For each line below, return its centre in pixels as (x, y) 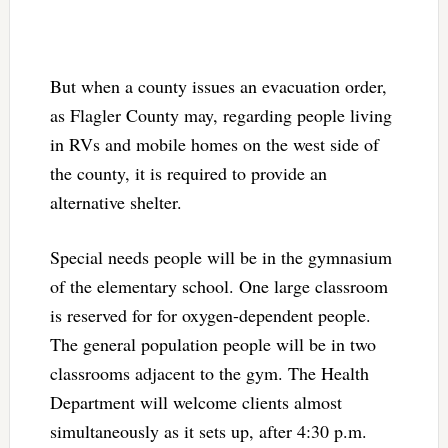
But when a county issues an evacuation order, (218, 86)
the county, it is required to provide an (188, 173)
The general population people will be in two (212, 344)
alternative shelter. (115, 202)
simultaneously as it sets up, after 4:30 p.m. (208, 431)
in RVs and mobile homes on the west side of (214, 144)
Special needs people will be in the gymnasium (220, 257)
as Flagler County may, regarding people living (220, 115)
